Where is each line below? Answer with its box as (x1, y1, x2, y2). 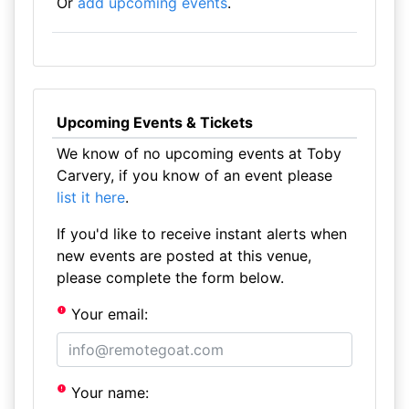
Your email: (67, 305, 149, 323)
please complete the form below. (56, 268, 284, 287)
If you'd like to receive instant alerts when (56, 225, 347, 243)
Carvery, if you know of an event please (56, 166, 332, 184)
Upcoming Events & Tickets (56, 113, 253, 131)
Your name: (67, 383, 150, 402)
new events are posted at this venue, (56, 246, 311, 265)
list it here (56, 188, 125, 206)
